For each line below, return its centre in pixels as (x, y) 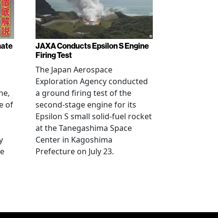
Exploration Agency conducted (92, 81)
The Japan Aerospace (74, 69)
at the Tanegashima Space (84, 128)
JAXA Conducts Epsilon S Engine (92, 46)
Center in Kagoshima (74, 139)
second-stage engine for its (86, 104)
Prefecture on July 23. (75, 151)
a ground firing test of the (83, 93)
